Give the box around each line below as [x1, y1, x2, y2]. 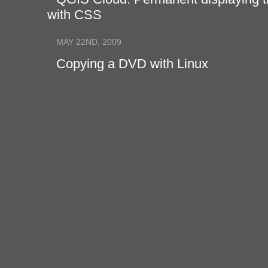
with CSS [47, 7, 102, 23]
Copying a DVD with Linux [56, 56, 208, 72]
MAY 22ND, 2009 [56, 37, 121, 47]
